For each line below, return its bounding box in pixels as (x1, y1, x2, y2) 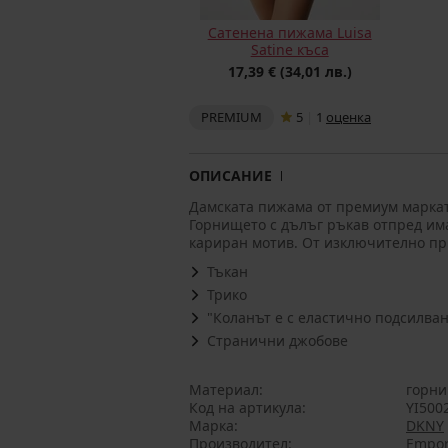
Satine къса (250, 40, 329, 59)
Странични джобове (207, 331, 348, 350)
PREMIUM (201, 108, 262, 126)
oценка (326, 108, 371, 126)
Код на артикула (189, 398, 302, 417)
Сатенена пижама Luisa (207, 23, 372, 42)
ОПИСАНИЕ (189, 166, 272, 185)
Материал (189, 380, 259, 399)
